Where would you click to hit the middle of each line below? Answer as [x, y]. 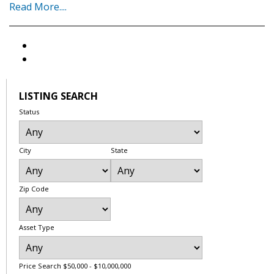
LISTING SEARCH [58, 96]
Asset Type [37, 227]
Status [29, 112]
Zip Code [34, 189]
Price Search [41, 266]
